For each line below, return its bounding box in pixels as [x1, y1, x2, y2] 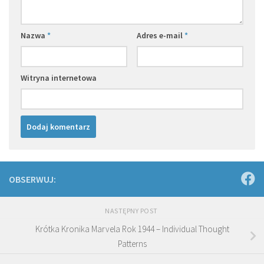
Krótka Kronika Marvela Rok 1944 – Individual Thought [35, 223, 229, 235]
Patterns [117, 237, 147, 249]
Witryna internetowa [21, 72, 97, 83]
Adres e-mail [136, 29, 184, 41]
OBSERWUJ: [9, 173, 56, 185]
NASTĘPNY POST [105, 206, 159, 215]
